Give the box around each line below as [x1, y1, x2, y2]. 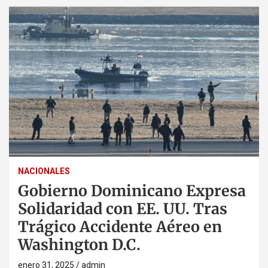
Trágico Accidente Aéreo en [18, 217, 222, 236]
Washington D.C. [18, 234, 141, 254]
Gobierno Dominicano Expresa [18, 181, 246, 200]
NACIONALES [18, 166, 70, 176]
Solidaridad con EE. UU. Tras [18, 199, 227, 218]
